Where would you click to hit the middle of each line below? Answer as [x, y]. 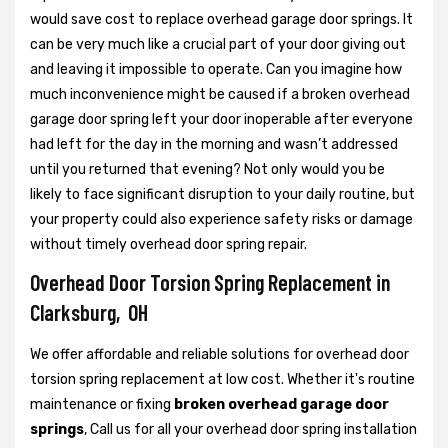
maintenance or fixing [102, 404]
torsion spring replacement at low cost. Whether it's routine [222, 379]
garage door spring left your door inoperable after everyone [221, 119]
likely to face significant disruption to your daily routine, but [222, 194]
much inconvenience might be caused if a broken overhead [220, 94]
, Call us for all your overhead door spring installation [250, 429]
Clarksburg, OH [89, 311]
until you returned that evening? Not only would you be [207, 169]
